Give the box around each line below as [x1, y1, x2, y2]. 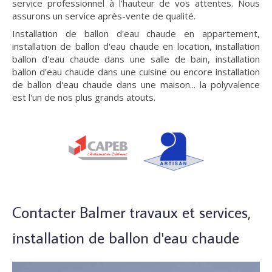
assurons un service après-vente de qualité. [12, 10, 195, 22]
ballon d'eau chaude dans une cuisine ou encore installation [12, 66, 260, 78]
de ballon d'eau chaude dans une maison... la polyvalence [12, 78, 260, 90]
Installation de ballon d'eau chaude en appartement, [12, 27, 260, 39]
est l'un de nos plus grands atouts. [12, 91, 155, 103]
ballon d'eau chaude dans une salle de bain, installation [12, 53, 260, 65]
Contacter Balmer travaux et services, [12, 202, 251, 222]
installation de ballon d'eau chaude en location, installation [12, 40, 260, 52]
